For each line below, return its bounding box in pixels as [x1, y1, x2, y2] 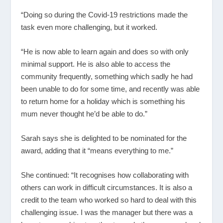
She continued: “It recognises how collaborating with [21, 170, 189, 179]
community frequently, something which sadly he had [21, 72, 193, 81]
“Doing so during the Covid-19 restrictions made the [21, 10, 188, 19]
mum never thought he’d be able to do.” [21, 109, 148, 118]
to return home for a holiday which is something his [21, 97, 186, 106]
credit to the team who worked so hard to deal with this [21, 195, 197, 204]
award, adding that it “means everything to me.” [21, 146, 174, 155]
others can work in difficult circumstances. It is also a [21, 183, 193, 192]
